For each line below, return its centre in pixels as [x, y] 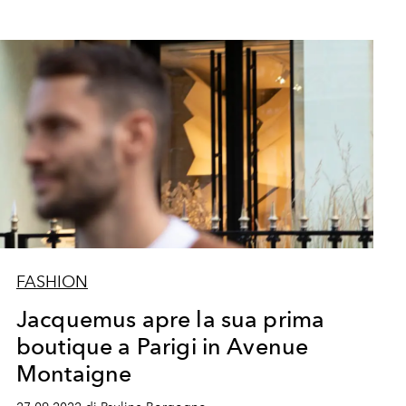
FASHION [52, 282]
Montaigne [74, 373]
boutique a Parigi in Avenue [162, 346]
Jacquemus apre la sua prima [170, 319]
